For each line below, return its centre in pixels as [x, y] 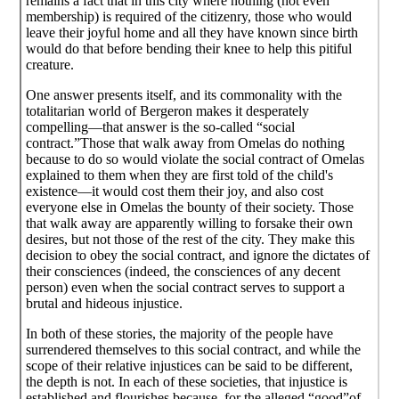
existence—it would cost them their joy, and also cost [175, 191]
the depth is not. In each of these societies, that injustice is [187, 382]
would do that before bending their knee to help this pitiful [189, 49]
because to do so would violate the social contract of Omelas [195, 159]
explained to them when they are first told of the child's [180, 175]
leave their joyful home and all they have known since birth [192, 33]
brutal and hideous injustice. [105, 304]
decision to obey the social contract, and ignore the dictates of [198, 256]
